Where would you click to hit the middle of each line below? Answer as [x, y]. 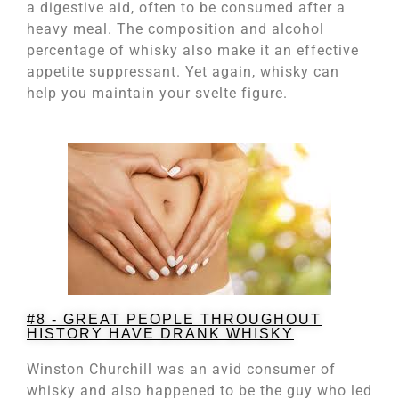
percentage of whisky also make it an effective [193, 51]
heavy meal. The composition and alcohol [175, 29]
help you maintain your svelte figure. [157, 94]
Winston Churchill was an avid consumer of [181, 370]
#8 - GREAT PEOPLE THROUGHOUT [174, 320]
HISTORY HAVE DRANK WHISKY [160, 334]
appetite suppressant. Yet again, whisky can [183, 72]
